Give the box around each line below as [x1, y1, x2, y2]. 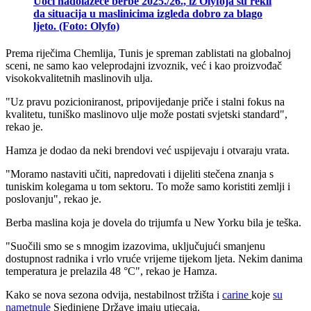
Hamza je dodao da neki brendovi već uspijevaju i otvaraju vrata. [6, 144, 289, 156]
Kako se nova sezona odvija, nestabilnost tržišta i [6, 288, 222, 301]
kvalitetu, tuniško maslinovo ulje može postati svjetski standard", [6, 108, 287, 120]
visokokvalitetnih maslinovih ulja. [6, 72, 153, 84]
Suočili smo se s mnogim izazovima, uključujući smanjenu [10, 239, 265, 252]
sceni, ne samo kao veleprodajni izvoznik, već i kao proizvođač [6, 59, 282, 72]
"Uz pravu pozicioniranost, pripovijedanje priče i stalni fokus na [6, 95, 285, 108]
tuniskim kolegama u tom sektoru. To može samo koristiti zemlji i [6, 180, 290, 192]
